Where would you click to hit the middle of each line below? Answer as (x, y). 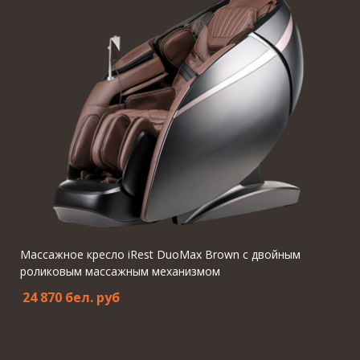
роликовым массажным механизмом (120, 271)
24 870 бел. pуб (71, 297)
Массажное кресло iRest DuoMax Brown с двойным (160, 254)
